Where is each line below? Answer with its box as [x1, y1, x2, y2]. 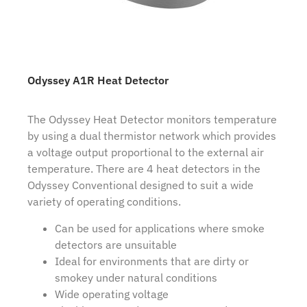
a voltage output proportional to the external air [27, 145, 264, 160]
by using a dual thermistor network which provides [27, 129, 276, 143]
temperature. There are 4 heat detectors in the [27, 162, 260, 176]
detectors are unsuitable [55, 237, 177, 251]
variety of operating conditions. [27, 195, 181, 209]
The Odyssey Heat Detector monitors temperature [27, 112, 277, 127]
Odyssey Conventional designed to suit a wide [27, 178, 254, 193]
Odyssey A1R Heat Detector [27, 73, 169, 88]
